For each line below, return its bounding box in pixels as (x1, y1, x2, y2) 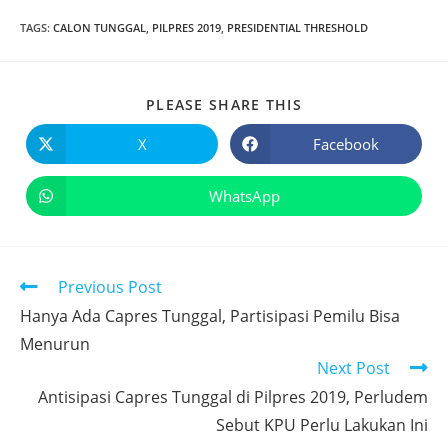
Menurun (20, 333, 90, 356)
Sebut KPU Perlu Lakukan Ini (216, 414, 428, 437)
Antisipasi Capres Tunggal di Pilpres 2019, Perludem (38, 386, 428, 409)
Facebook (313, 133, 379, 154)
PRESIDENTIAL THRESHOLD (227, 20, 368, 36)
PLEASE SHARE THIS (145, 95, 303, 115)
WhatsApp (208, 185, 280, 206)
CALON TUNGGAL (53, 20, 146, 36)
